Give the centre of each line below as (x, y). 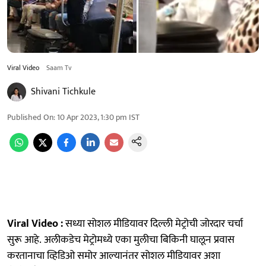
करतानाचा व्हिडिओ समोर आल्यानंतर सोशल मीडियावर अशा (114, 256)
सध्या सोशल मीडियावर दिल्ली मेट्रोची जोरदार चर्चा (153, 224)
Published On (30, 117)
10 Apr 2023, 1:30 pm (92, 117)
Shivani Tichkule (63, 91)
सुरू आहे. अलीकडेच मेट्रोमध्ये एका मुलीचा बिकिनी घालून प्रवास (121, 240)
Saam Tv (59, 67)
